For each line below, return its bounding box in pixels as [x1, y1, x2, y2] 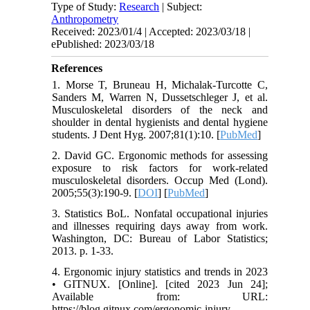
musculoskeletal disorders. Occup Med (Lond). [52, 174, 268, 187]
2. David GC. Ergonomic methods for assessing [52, 149, 268, 162]
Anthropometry [51, 13, 119, 26]
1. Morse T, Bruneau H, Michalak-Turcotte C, [52, 79, 268, 91]
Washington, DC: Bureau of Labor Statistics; [52, 232, 268, 245]
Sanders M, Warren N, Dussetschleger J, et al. [52, 91, 268, 104]
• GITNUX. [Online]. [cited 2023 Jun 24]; [52, 278, 268, 291]
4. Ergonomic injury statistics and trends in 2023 [52, 266, 268, 278]
